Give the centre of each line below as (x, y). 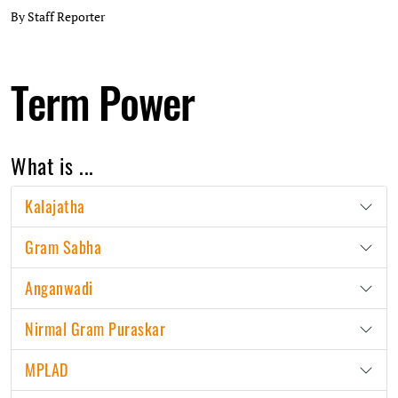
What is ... (52, 166)
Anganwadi (59, 288)
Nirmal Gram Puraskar (95, 329)
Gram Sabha (63, 247)
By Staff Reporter (58, 17)
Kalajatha (55, 207)
